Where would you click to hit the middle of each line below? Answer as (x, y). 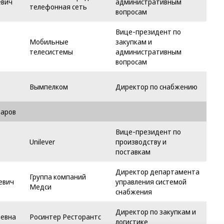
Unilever (42, 141)
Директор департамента (157, 171)
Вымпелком (49, 86)
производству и (141, 141)
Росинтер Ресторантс (65, 216)
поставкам (133, 151)
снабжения (134, 191)
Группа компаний (58, 176)
